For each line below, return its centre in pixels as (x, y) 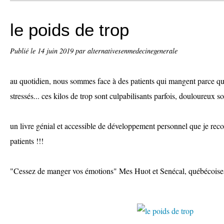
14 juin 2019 (56, 51)
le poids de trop (69, 30)
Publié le (24, 51)
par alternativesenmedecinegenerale (126, 51)
